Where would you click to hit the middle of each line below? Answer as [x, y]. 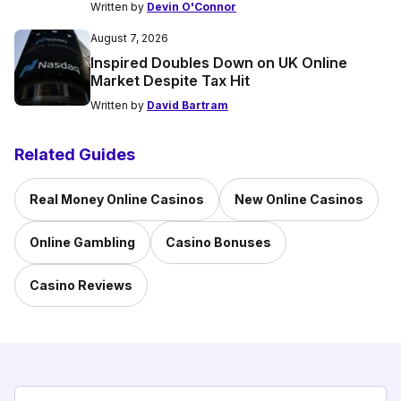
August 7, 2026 [129, 38]
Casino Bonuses [218, 243]
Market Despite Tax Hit [170, 81]
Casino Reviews [81, 286]
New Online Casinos [299, 200]
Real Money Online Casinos [117, 200]
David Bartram [188, 106]
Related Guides [75, 155]
